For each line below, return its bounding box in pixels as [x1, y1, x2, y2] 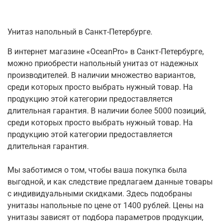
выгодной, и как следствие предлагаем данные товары [7, 177, 213, 187]
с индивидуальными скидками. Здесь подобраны [7, 189, 192, 199]
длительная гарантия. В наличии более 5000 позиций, [7, 106, 206, 116]
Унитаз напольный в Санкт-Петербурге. [7, 27, 152, 37]
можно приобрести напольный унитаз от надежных [7, 59, 198, 69]
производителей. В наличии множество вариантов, [7, 71, 195, 80]
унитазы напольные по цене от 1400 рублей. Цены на [7, 201, 204, 211]
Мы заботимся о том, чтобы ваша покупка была [7, 165, 187, 175]
